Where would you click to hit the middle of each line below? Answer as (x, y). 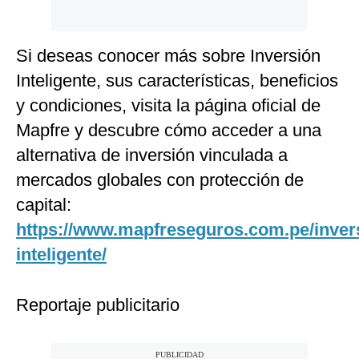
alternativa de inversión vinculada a (152, 155)
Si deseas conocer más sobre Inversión (168, 56)
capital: (44, 205)
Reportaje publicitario (98, 305)
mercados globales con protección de (160, 180)
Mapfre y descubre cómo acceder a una (169, 130)
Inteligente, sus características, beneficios (177, 81)
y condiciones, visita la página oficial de (168, 105)
